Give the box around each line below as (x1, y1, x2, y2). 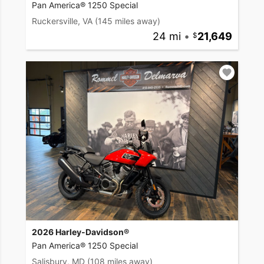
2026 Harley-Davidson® (32, 227, 129, 237)
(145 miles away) (95, 16, 160, 27)
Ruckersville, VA (32, 16, 93, 27)
